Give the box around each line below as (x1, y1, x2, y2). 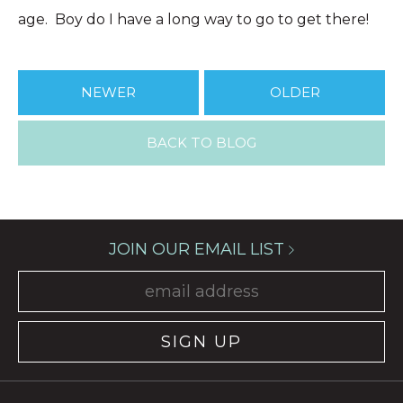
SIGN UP (161, 332, 242, 353)
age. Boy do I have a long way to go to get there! (18, 11, 369, 29)
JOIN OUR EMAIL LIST (108, 239, 289, 260)
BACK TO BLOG (147, 134, 256, 152)
